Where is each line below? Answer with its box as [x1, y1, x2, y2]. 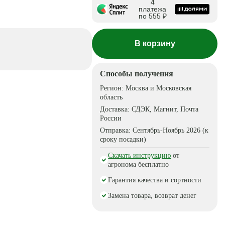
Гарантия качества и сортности [108, 176, 202, 184]
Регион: [100, 84, 126, 92]
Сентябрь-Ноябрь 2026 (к [133, 127, 209, 134]
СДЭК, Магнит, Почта [132, 105, 199, 113]
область [100, 93, 123, 101]
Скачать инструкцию [108, 152, 171, 159]
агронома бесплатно [108, 161, 169, 168]
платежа [139, 5, 167, 13]
